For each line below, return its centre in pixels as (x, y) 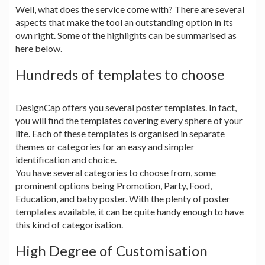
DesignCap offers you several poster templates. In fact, (126, 107)
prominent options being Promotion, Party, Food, (114, 185)
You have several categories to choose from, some (116, 172)
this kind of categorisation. (69, 224)
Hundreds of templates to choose (120, 74)
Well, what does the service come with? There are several (130, 9)
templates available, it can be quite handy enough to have (130, 211)
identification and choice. (66, 159)
